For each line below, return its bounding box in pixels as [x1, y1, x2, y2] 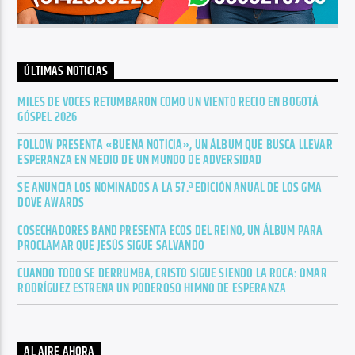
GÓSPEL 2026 [17, 107, 78, 128]
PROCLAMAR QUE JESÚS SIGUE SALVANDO [17, 235, 204, 256]
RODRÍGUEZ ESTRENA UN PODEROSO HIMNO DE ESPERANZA [17, 278, 287, 299]
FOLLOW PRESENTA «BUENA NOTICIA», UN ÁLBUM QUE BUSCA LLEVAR [17, 135, 333, 155]
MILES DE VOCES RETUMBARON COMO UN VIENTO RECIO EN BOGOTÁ [17, 92, 319, 113]
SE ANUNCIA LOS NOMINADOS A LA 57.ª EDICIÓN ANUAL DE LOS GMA [17, 177, 322, 198]
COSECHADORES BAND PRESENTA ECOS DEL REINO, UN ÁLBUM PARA [17, 220, 323, 241]
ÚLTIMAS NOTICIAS [24, 62, 108, 82]
